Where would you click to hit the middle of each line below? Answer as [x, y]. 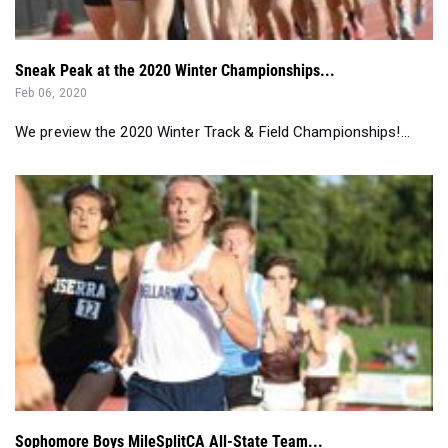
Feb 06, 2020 [51, 93]
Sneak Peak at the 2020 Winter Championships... [175, 71]
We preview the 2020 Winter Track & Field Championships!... [212, 132]
